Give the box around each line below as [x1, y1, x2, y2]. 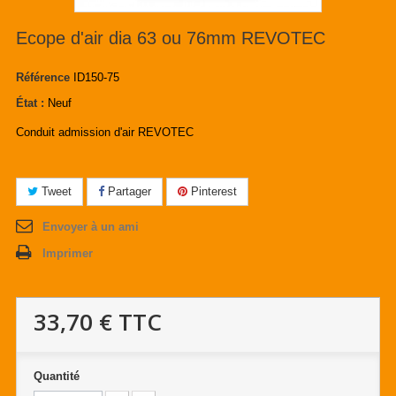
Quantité [34, 369, 80, 384]
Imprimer [42, 247, 93, 261]
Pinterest [187, 185, 237, 199]
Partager [104, 185, 151, 199]
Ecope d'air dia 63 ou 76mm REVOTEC [16, 28, 325, 49]
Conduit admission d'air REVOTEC [16, 126, 194, 140]
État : [16, 96, 44, 110]
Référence [16, 71, 70, 85]
